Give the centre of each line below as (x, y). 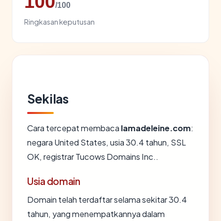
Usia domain (54, 181)
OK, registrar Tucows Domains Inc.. (93, 157)
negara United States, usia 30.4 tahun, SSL (107, 142)
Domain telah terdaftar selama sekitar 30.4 (107, 200)
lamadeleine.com (156, 128)
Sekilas (48, 99)
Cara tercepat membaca (74, 128)
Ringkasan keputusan (59, 22)
